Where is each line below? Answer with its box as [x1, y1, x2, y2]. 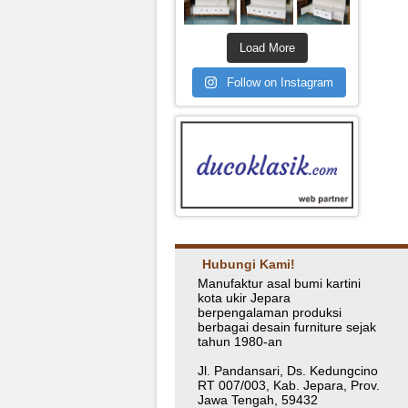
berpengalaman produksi [198, 304, 342, 320]
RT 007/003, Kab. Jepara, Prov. [198, 377, 380, 393]
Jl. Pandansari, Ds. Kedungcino [198, 362, 378, 378]
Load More [239, 40, 295, 55]
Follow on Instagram [227, 75, 334, 89]
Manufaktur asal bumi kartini [198, 275, 361, 291]
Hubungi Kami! [202, 256, 295, 271]
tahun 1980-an [198, 333, 282, 349]
